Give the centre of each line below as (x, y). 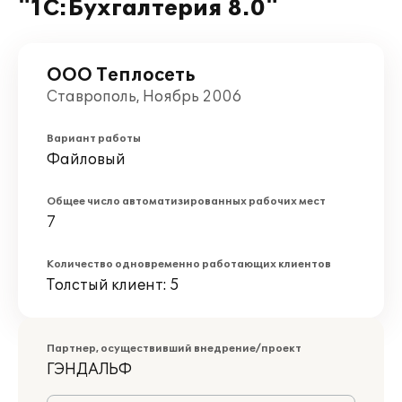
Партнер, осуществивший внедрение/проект (174, 349)
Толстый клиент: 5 (113, 285)
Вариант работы (94, 139)
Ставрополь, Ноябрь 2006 (144, 97)
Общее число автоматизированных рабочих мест (186, 201)
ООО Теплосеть (121, 75)
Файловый (86, 160)
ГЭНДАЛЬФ (89, 370)
